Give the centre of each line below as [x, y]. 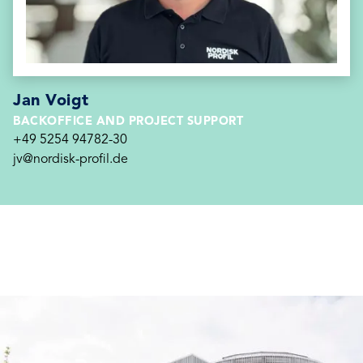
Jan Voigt [51, 101]
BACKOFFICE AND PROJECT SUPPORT [128, 122]
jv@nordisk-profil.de [70, 160]
